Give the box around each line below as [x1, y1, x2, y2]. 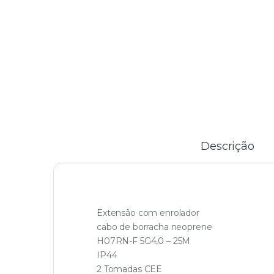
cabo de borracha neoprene [97, 221, 212, 232]
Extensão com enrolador [97, 207, 199, 218]
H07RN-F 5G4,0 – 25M [97, 235, 191, 246]
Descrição [201, 139, 254, 153]
